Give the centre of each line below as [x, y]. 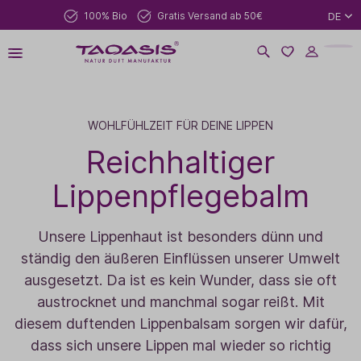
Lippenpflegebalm [180, 196]
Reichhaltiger [180, 162]
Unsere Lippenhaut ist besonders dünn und [180, 237]
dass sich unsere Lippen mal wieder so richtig [180, 345]
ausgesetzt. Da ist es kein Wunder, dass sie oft [180, 280]
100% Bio [106, 15]
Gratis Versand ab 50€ [210, 15]
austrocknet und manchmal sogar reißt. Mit [180, 302]
